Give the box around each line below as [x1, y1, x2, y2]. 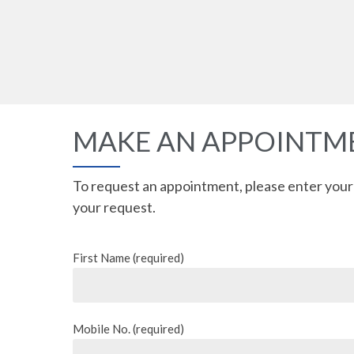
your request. [73, 198, 156, 216]
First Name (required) [73, 250, 184, 265]
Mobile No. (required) [73, 321, 184, 336]
